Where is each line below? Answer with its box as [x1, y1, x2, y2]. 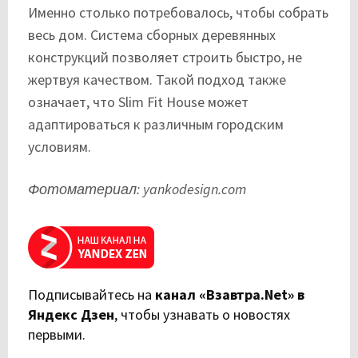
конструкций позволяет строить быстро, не [28, 47, 302, 66]
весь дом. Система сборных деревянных [28, 25, 276, 44]
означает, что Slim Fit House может [28, 92, 249, 111]
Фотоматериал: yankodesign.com [28, 179, 246, 198]
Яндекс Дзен [28, 304, 114, 324]
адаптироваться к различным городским [28, 114, 284, 133]
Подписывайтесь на [28, 284, 155, 304]
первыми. [28, 324, 86, 344]
